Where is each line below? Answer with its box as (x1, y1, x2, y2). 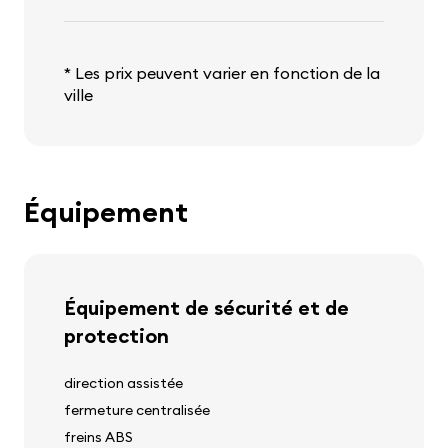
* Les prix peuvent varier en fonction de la (64, 63, 380, 84)
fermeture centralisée (64, 401, 210, 420)
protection (64, 323, 169, 349)
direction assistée (64, 374, 183, 393)
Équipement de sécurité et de (64, 295, 349, 321)
